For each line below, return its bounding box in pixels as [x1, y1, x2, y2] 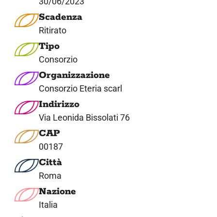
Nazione [38, 185, 76, 198]
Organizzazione [38, 69, 110, 81]
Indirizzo [38, 98, 79, 110]
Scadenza [38, 11, 82, 23]
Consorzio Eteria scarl [38, 83, 122, 93]
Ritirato [38, 25, 66, 35]
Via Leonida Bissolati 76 [38, 112, 130, 123]
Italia [38, 199, 58, 210]
